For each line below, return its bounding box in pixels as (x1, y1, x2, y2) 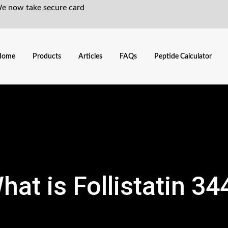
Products (33, 53, 62, 61)
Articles (78, 53, 103, 61)
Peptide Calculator (154, 53, 212, 61)
